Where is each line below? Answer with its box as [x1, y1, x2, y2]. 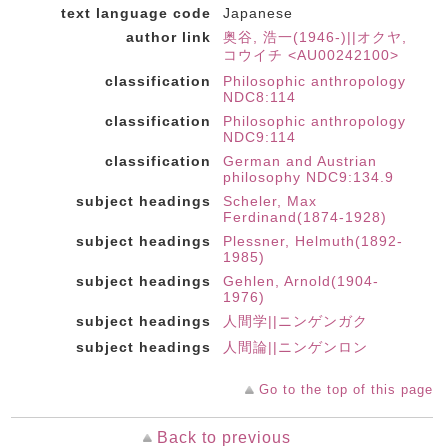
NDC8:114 [223, 89, 296, 105]
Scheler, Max [223, 193, 317, 209]
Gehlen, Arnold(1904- [223, 273, 379, 289]
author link [126, 29, 211, 45]
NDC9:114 [223, 129, 296, 145]
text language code [61, 5, 211, 21]
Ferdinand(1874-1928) [223, 209, 387, 225]
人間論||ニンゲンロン [223, 339, 368, 355]
